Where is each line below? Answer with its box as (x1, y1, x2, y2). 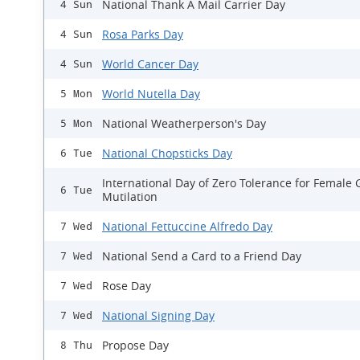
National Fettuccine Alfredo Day (102, 219, 272, 234)
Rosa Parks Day (102, 27, 183, 42)
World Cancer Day (102, 56, 198, 72)
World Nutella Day (102, 86, 200, 101)
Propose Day (102, 337, 169, 353)
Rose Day (102, 278, 151, 293)
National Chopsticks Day (102, 145, 232, 161)
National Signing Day (102, 308, 215, 323)
